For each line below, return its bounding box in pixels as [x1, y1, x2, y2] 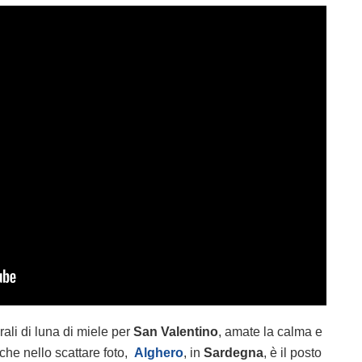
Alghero [134, 346, 183, 360]
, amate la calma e [218, 325, 322, 339]
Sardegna [204, 346, 263, 360]
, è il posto [263, 346, 322, 360]
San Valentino [133, 325, 218, 339]
